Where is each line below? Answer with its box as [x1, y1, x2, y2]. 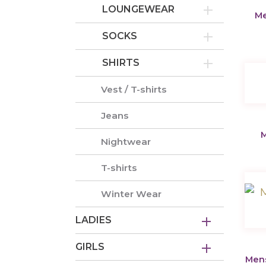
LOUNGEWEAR [102, 4, 175, 15]
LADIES [75, 214, 112, 226]
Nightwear [101, 136, 151, 148]
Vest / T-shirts [101, 84, 167, 96]
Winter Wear [101, 188, 162, 200]
